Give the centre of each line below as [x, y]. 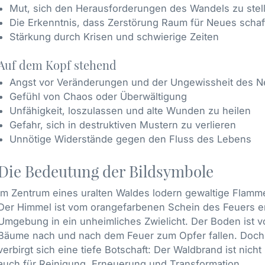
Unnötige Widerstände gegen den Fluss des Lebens [130, 139]
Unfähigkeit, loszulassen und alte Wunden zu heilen [130, 110]
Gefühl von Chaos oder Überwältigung [98, 96]
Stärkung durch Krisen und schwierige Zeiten [114, 37]
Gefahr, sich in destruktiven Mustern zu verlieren [123, 125]
